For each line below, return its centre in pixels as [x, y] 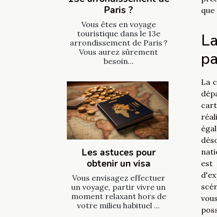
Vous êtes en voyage [118, 24]
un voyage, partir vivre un [118, 187]
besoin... [118, 61]
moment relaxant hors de [118, 196]
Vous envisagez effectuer [118, 178]
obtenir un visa [118, 164]
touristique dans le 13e [118, 34]
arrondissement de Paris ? [118, 43]
